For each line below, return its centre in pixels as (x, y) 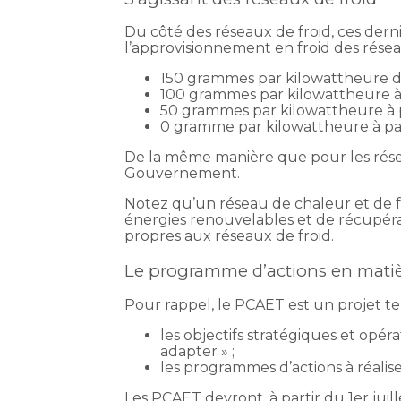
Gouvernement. (183, 174)
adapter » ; (198, 351)
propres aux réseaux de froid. (230, 236)
